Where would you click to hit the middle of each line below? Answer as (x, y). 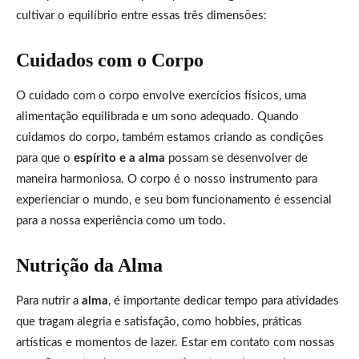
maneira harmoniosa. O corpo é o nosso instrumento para (167, 179)
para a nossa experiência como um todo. (121, 220)
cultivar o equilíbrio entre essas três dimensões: (141, 15)
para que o (45, 158)
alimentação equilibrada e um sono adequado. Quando (157, 116)
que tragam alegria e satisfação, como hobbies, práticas (159, 321)
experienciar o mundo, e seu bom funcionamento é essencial (174, 200)
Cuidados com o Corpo (110, 60)
